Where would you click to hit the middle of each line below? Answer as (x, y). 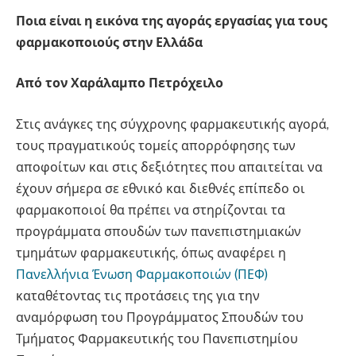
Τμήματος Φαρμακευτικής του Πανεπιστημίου (157, 339)
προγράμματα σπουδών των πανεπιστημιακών (159, 231)
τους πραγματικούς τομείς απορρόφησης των (156, 145)
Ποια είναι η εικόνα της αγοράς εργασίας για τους (172, 21)
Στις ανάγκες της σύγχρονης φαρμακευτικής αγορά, (172, 124)
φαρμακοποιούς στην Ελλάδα (109, 42)
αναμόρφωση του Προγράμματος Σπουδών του (160, 317)
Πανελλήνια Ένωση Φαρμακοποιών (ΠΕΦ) (143, 274)
